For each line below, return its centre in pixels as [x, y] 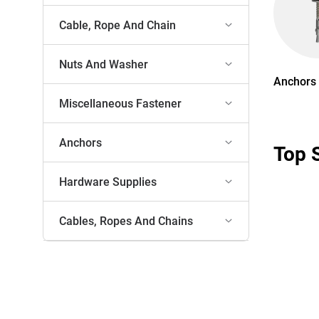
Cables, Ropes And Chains [126, 221]
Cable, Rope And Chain [118, 25]
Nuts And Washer [104, 64]
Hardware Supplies [108, 182]
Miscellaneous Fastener [121, 103]
